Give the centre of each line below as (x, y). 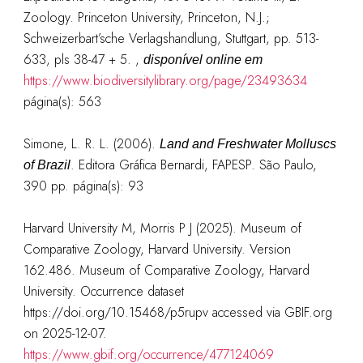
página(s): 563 (62, 102)
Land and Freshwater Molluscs (248, 144)
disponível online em (203, 60)
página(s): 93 (108, 186)
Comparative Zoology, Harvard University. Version (157, 249)
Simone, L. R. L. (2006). (91, 144)
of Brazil (47, 165)
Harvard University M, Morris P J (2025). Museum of (162, 228)
